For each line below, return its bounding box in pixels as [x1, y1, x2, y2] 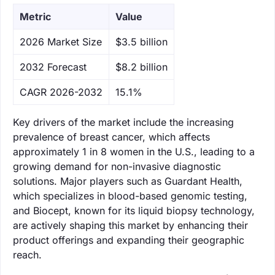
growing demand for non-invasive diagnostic [13, 160, 221, 172]
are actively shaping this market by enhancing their [13, 219, 248, 231]
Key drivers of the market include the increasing [13, 115, 234, 128]
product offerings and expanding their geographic [13, 233, 244, 246]
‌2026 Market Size [20, 35, 102, 48]
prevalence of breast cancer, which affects [13, 130, 210, 143]
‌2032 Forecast [20, 60, 87, 73]
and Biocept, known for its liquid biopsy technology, [13, 204, 255, 217]
